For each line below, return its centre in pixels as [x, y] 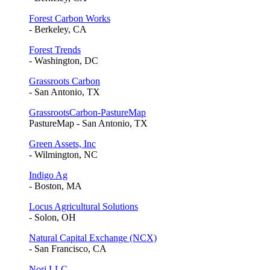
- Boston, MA [55, 186]
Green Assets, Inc [62, 143]
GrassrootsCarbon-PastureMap [87, 112]
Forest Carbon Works [70, 18]
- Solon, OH [52, 217]
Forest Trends [55, 49]
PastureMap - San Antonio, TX [88, 123]
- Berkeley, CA [58, 29]
